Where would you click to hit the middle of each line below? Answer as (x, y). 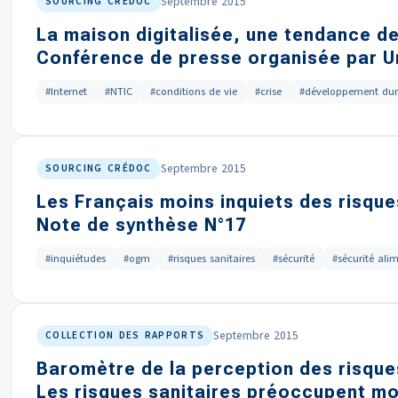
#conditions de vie (194, 92)
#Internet (66, 92)
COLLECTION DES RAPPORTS (125, 335)
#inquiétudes (76, 259)
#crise (268, 92)
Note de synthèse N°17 (141, 225)
